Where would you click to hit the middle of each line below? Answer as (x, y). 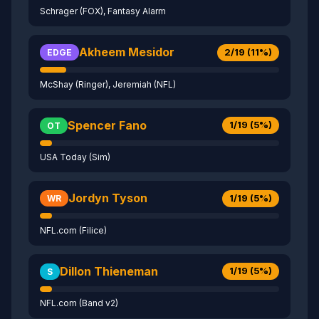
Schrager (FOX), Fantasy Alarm (103, 11)
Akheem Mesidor (127, 52)
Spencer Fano (107, 125)
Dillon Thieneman (109, 271)
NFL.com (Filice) (73, 230)
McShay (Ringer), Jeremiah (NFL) (108, 84)
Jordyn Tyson (108, 198)
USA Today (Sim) (75, 157)
